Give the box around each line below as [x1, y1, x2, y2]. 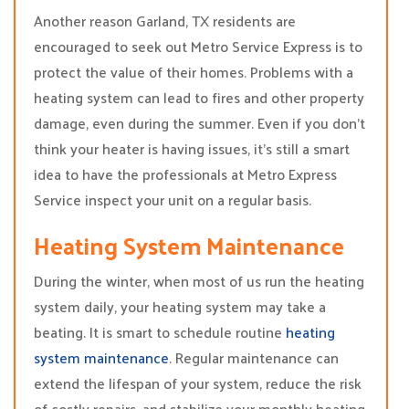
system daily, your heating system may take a [34, 293, 326, 320]
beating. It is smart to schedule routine [34, 319, 286, 345]
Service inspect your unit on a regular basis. [34, 186, 311, 213]
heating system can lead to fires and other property [34, 84, 364, 110]
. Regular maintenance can [169, 344, 339, 371]
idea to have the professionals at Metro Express [34, 161, 337, 187]
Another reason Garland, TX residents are [34, 7, 296, 34]
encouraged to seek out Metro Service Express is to [34, 33, 362, 59]
